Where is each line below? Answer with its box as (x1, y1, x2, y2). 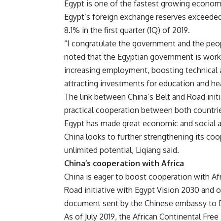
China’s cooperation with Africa (64, 158, 184, 169)
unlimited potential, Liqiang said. (64, 145, 179, 155)
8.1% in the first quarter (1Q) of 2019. (64, 25, 190, 36)
